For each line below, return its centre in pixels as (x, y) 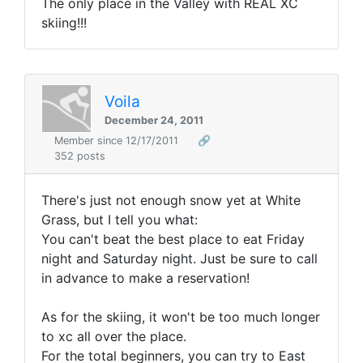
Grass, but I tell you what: (120, 220)
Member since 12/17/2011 (118, 141)
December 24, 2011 (154, 120)
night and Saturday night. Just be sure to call (179, 259)
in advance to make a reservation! (145, 278)
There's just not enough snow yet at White (171, 201)
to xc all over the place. (114, 337)
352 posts (80, 156)
